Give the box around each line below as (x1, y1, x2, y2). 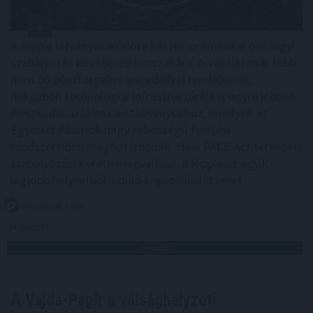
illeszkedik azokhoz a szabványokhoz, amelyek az (10, 105, 268, 122)
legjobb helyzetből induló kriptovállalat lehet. (10, 172, 245, 189)
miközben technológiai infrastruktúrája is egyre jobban (10, 88, 296, 105)
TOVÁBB (140, 242, 170, 254)
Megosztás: (10, 221, 52, 233)
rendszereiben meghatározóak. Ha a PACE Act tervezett (10, 138, 303, 155)
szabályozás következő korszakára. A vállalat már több (10, 54, 296, 71)
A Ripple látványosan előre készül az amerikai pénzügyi (10, 38, 295, 54)
